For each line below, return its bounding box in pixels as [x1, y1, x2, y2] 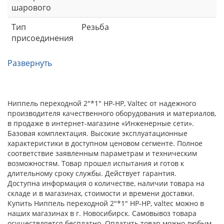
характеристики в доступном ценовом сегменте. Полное [7, 138, 202, 148]
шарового [11, 1, 51, 13]
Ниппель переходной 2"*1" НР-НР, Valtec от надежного [7, 98, 196, 108]
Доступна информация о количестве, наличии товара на [7, 178, 204, 188]
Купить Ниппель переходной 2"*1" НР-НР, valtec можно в [7, 198, 204, 208]
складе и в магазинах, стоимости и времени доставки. [7, 188, 194, 198]
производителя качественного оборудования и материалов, [7, 108, 216, 118]
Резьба [81, 21, 109, 32]
